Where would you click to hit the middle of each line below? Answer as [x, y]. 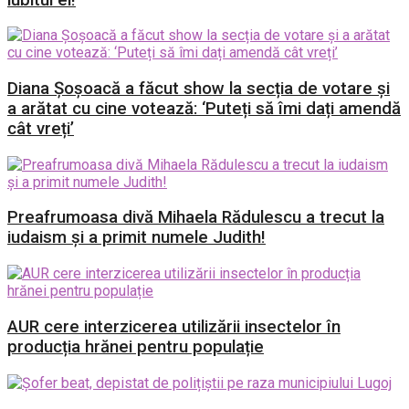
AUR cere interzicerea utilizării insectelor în [174, 326]
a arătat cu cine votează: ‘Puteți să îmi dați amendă [204, 108]
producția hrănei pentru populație [136, 346]
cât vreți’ [41, 128]
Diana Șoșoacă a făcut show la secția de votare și [199, 88]
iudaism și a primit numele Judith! [136, 238]
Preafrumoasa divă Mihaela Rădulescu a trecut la [196, 218]
